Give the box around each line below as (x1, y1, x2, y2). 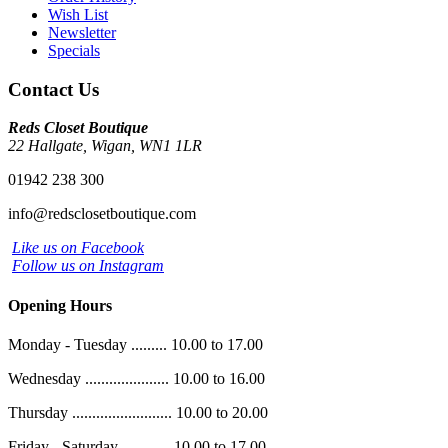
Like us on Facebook (12, 239, 144, 257)
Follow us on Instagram (12, 257, 164, 275)
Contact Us (8, 78, 99, 100)
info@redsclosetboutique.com (8, 205, 196, 223)
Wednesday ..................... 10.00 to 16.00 (8, 369, 265, 387)
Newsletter (48, 24, 116, 41)
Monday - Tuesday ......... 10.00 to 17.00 (8, 335, 263, 353)
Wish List (48, 6, 108, 23)
